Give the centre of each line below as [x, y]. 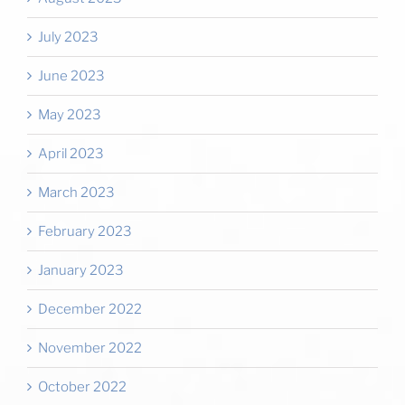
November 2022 [90, 348]
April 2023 [71, 153]
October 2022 [82, 386]
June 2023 [71, 75]
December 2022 [90, 309]
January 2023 [81, 270]
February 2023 [85, 231]
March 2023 [76, 192]
